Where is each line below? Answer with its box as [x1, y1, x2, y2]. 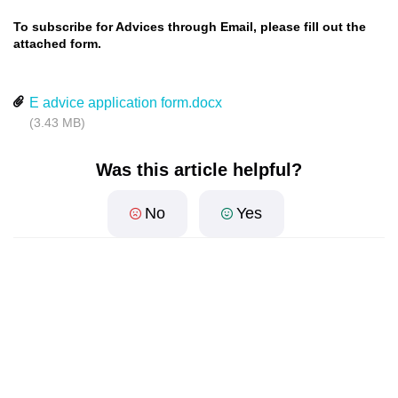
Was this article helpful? [96, 160, 302, 179]
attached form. [13, 36, 101, 51]
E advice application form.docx [29, 95, 222, 110]
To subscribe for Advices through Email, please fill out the [13, 20, 366, 34]
